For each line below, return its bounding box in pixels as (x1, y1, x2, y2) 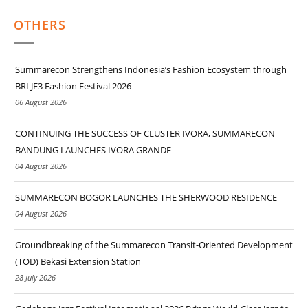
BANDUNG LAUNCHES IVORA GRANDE (15, 144, 171, 157)
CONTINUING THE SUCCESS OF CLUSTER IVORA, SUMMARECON (15, 127, 275, 140)
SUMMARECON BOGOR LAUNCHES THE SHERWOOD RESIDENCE (15, 191, 277, 204)
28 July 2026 (15, 272, 56, 283)
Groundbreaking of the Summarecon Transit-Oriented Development (15, 239, 293, 252)
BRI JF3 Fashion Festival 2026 (15, 80, 131, 93)
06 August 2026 (15, 97, 67, 108)
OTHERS (14, 16, 66, 34)
